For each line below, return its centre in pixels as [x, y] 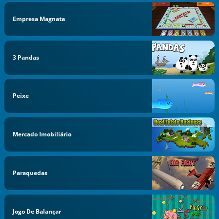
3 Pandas [26, 57]
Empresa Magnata [39, 19]
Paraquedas [30, 173]
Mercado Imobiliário [42, 134]
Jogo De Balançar [37, 211]
